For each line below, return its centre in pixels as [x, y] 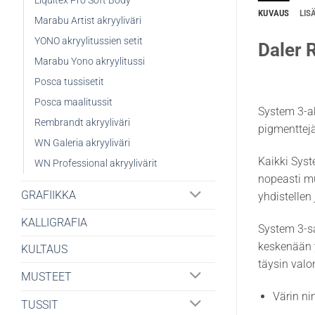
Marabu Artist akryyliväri [88, 21]
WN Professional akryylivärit [96, 164]
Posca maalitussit [73, 103]
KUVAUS [274, 13]
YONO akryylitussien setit [89, 41]
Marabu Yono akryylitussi [90, 62]
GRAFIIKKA [49, 195]
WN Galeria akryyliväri [82, 143]
